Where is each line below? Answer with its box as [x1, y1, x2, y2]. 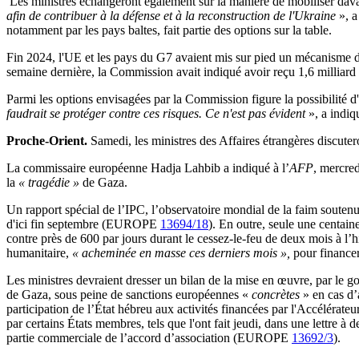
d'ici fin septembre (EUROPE [6, 217, 160, 232]
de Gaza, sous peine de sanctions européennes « [6, 288, 248, 302]
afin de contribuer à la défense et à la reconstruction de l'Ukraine [6, 9, 339, 23]
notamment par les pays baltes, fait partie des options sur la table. [6, 23, 332, 38]
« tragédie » [18, 175, 79, 190]
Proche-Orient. [6, 134, 87, 148]
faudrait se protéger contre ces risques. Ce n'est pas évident [6, 107, 309, 121]
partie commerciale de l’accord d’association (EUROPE [6, 331, 292, 345]
